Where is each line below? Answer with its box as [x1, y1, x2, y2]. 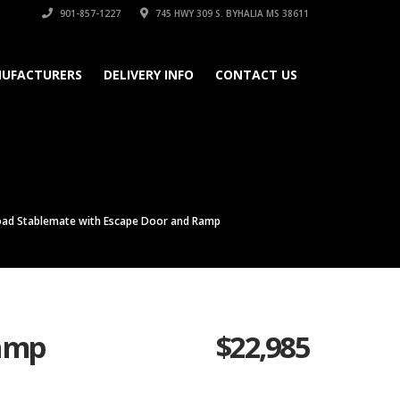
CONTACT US [215, 66, 297, 83]
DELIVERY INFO [104, 66, 194, 83]
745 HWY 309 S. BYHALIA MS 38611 [153, 7, 309, 20]
